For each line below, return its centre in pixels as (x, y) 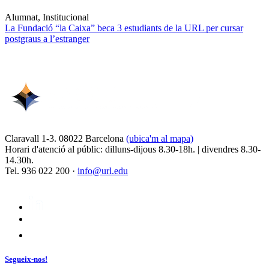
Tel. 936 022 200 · (41, 171)
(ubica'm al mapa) (160, 139)
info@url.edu (103, 171)
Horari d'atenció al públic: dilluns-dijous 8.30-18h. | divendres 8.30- (133, 150)
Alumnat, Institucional (47, 17)
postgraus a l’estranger (47, 39)
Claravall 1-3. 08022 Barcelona (65, 139)
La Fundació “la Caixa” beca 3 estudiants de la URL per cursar (124, 28)
